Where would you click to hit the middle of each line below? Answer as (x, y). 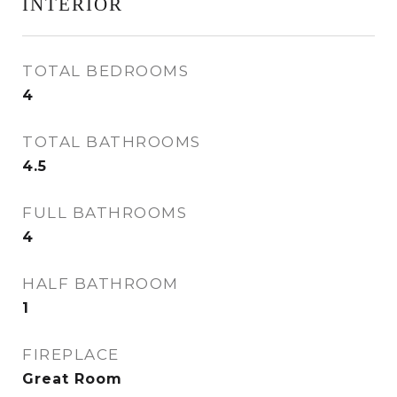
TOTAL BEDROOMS (105, 71)
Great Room (72, 379)
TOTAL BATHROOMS (112, 142)
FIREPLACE (71, 354)
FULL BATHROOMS (105, 213)
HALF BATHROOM (101, 284)
